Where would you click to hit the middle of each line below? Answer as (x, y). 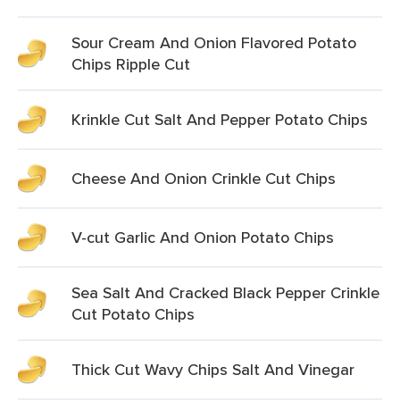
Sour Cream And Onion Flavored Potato (214, 42)
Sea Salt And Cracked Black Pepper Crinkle (225, 292)
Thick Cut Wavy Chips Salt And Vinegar (213, 369)
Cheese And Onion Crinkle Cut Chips (204, 178)
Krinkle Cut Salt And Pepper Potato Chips (220, 119)
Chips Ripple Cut (131, 64)
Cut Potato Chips (133, 314)
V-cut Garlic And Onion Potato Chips (203, 237)
